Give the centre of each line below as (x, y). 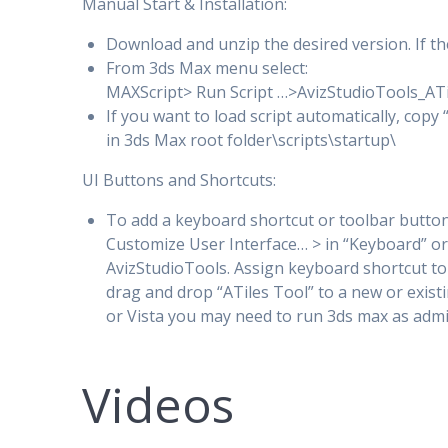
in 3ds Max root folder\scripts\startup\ (251, 139)
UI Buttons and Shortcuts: (179, 179)
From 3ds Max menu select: (207, 67)
